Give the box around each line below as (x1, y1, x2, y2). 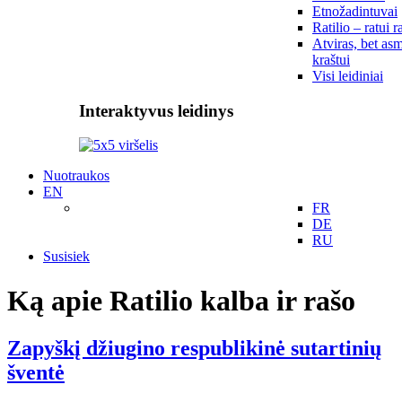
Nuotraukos (43, 168, 109, 184)
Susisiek (43, 249, 90, 265)
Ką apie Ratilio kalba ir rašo (7, 284, 355, 317)
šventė (7, 361, 65, 385)
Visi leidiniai (312, 68, 383, 83)
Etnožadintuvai (312, 4, 398, 19)
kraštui (312, 52, 350, 67)
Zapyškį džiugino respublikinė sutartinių (7, 336, 381, 361)
